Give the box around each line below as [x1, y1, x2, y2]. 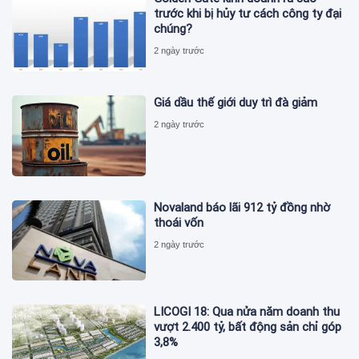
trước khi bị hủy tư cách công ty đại [154, 6, 342, 22]
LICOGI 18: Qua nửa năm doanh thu [154, 305, 341, 320]
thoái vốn [154, 215, 204, 230]
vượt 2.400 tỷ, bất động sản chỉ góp [154, 320, 342, 335]
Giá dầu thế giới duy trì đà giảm [154, 95, 318, 111]
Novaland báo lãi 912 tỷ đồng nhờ [154, 200, 331, 215]
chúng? [154, 22, 193, 37]
